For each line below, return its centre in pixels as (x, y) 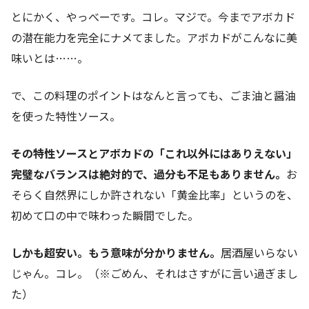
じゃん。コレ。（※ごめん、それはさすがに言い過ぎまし (154, 273)
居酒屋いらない (259, 253)
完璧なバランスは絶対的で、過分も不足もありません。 (149, 174)
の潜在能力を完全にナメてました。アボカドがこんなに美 (154, 38)
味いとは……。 (50, 58)
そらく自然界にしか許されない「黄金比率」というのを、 (154, 195)
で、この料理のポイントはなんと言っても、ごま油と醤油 (153, 96)
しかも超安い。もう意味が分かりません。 (116, 253)
